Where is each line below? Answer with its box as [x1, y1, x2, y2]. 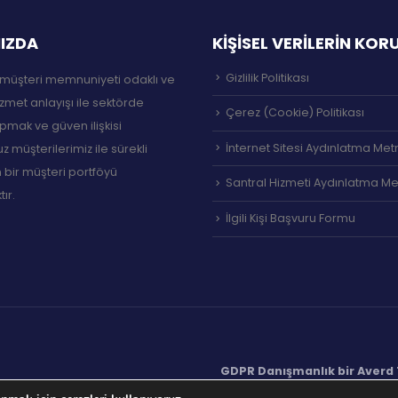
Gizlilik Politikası [226, 69, 309, 85]
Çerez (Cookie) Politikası [226, 105, 364, 121]
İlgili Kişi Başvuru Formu [226, 211, 355, 226]
